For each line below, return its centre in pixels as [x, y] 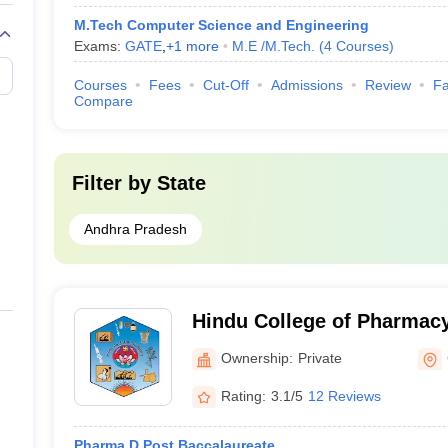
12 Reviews [344, 395]
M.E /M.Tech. [273, 46]
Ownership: [256, 357]
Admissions [306, 85]
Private [319, 357]
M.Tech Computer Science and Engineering [221, 25]
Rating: [243, 395]
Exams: [99, 46]
